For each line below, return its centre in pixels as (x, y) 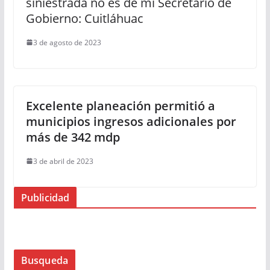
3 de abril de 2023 (63, 161)
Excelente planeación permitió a (120, 105)
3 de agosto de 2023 (67, 42)
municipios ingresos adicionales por (131, 121)
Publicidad (45, 197)
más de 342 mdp (73, 137)
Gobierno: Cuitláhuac (84, 18)
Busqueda (44, 260)
